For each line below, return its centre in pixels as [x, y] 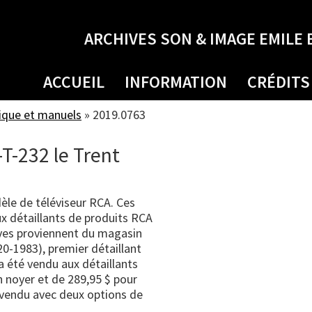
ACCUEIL [74, 82]
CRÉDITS [279, 82]
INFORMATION [176, 82]
